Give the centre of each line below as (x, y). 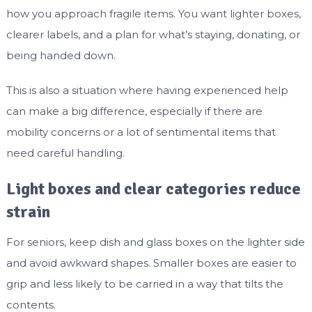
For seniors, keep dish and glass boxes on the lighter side (155, 242)
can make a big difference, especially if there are (134, 111)
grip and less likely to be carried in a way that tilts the (145, 284)
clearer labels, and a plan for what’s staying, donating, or (153, 35)
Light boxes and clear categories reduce (153, 189)
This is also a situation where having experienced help (147, 91)
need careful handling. (65, 153)
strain (28, 212)
